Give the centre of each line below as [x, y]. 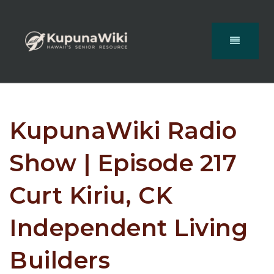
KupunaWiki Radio [123, 130]
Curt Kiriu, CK [91, 195]
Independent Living [128, 228]
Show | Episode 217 [123, 163]
